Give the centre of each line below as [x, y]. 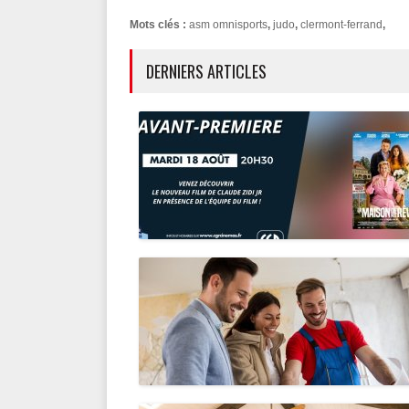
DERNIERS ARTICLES [206, 71]
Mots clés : [159, 25]
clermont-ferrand [341, 25]
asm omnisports [228, 25]
